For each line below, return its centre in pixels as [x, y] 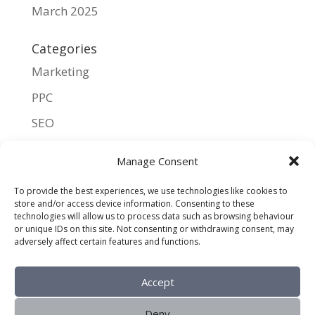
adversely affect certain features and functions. [107, 242]
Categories [64, 49]
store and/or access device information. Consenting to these [134, 204]
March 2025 [65, 11]
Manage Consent [157, 161]
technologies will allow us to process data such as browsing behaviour [154, 216]
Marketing [60, 71]
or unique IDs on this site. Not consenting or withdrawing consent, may [154, 229]
